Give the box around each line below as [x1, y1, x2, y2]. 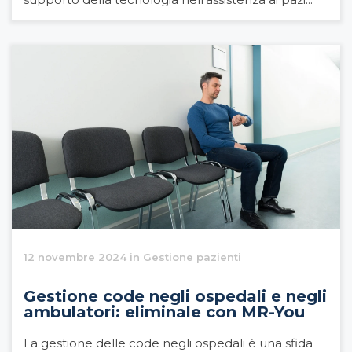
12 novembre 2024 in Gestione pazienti [24, 251, 241, 264]
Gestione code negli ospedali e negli [24, 287, 327, 306]
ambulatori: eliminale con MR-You [24, 302, 305, 322]
